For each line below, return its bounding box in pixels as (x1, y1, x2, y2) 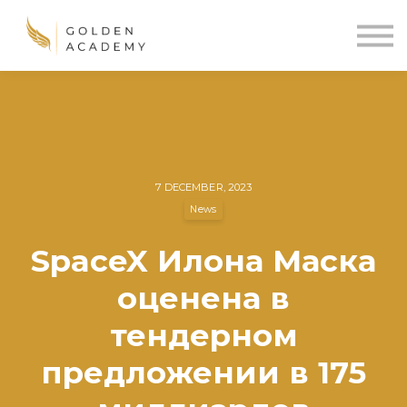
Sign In (168, 40, 239, 65)
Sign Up (164, 72, 243, 96)
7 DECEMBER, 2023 (154, 180, 253, 194)
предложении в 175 (41, 353, 366, 392)
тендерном (109, 316, 298, 354)
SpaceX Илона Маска (31, 242, 376, 280)
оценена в (117, 279, 290, 317)
